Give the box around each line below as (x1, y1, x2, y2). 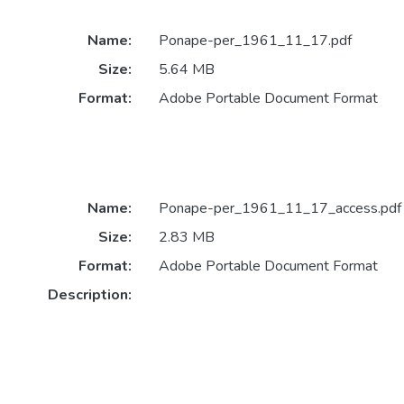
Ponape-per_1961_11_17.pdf (158, 31, 352, 51)
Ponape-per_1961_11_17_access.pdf (158, 197, 401, 218)
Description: (47, 284, 132, 305)
